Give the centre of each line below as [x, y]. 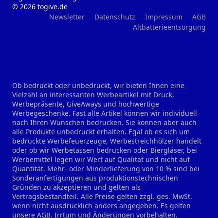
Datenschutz [115, 17]
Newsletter [67, 17]
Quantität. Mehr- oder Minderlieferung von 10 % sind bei [106, 169]
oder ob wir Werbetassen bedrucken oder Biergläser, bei [105, 150]
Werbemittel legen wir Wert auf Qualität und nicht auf [101, 159]
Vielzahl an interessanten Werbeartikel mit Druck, [93, 95]
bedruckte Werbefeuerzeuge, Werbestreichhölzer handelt [107, 141]
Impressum [164, 17]
